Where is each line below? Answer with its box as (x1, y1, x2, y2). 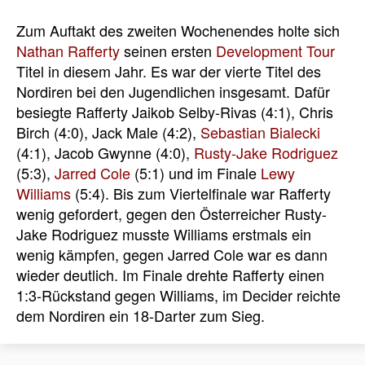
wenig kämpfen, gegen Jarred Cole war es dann (16, 243, 328, 265)
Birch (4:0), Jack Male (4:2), (16, 121, 200, 143)
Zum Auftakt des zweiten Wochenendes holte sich (16, 19, 340, 41)
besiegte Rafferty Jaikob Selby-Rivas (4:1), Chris (16, 100, 333, 122)
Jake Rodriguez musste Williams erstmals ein (16, 222, 311, 244)
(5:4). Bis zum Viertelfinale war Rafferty (71, 182, 331, 204)
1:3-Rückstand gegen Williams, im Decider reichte (16, 284, 341, 306)
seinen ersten (120, 39, 216, 61)
